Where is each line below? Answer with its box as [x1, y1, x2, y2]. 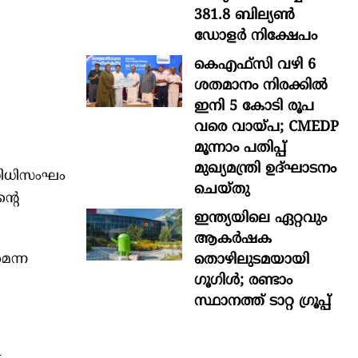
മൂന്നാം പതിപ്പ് [194, 138, 286, 157]
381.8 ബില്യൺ [194, 6, 295, 25]
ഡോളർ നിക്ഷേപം [194, 26, 317, 46]
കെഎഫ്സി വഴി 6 [194, 55, 316, 74]
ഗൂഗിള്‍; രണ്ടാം [194, 271, 292, 290]
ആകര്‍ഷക [194, 229, 272, 249]
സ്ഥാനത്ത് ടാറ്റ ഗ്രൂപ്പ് [194, 292, 331, 311]
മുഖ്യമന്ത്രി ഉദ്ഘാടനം [194, 159, 336, 178]
